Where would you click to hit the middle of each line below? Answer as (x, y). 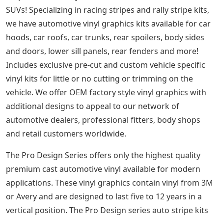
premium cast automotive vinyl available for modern (103, 169)
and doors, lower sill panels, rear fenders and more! (102, 51)
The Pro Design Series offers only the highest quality (103, 155)
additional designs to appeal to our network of (93, 106)
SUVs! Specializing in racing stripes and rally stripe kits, (108, 10)
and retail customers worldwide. (66, 133)
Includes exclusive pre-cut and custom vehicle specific (106, 65)
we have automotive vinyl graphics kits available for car (108, 23)
